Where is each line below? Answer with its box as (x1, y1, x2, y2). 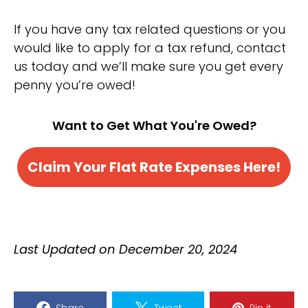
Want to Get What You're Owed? (52, 116, 256, 134)
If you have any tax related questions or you (14, 20, 285, 38)
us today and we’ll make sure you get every (14, 57, 283, 75)
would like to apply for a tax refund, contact (14, 38, 286, 56)
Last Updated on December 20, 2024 (14, 240, 237, 258)
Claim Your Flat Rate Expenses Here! (27, 157, 280, 177)
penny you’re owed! (14, 76, 135, 93)
